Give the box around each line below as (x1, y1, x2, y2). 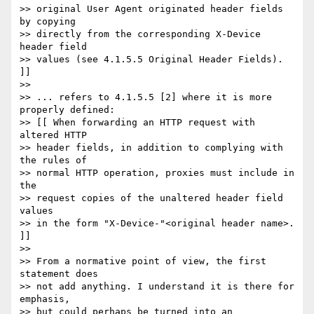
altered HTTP (20, 130, 87, 141)
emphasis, (20, 294, 76, 305)
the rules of (20, 155, 93, 166)
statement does (20, 268, 98, 280)
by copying (20, 16, 76, 27)
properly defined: (20, 104, 115, 116)
